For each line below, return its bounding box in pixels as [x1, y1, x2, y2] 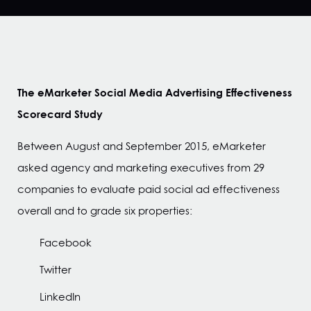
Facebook [40, 235, 92, 250]
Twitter [40, 262, 72, 277]
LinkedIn [40, 289, 81, 304]
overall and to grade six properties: [17, 203, 192, 218]
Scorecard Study [17, 106, 103, 121]
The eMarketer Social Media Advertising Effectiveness [17, 85, 292, 100]
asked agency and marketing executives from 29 [17, 160, 264, 175]
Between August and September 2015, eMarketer [17, 139, 266, 153]
